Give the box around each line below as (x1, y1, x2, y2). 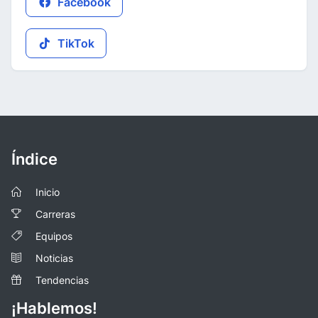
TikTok (55, 35, 94, 50)
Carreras (35, 207, 75, 220)
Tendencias (35, 273, 89, 286)
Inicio (35, 185, 60, 198)
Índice (11, 149, 57, 168)
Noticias (35, 251, 73, 264)
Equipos (35, 229, 72, 242)
